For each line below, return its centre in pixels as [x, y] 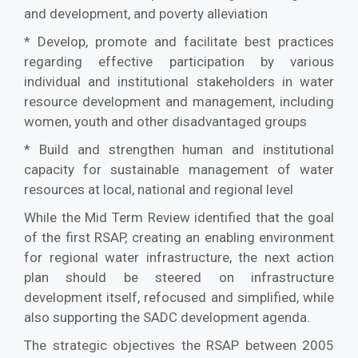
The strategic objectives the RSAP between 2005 [179, 346]
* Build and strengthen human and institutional [179, 150]
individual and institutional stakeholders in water [179, 82]
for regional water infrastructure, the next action [179, 258]
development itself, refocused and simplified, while [179, 298]
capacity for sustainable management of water [179, 170]
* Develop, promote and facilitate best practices [179, 42]
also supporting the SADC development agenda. [167, 318]
